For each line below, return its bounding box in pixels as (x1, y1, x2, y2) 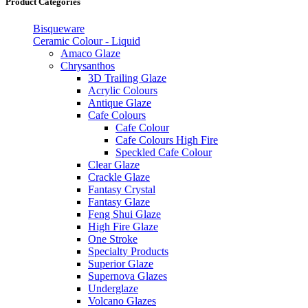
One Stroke (88, 233, 137, 245)
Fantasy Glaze (88, 196, 150, 208)
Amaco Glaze (60, 47, 120, 60)
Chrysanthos (60, 60, 115, 72)
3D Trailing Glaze (88, 72, 166, 85)
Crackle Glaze (88, 171, 150, 184)
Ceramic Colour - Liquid (33, 35, 140, 47)
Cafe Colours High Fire (115, 134, 218, 146)
